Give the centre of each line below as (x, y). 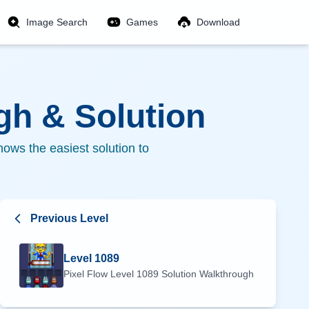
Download (218, 22)
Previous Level (69, 218)
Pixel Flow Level (100, 274)
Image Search (57, 22)
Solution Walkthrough (206, 274)
